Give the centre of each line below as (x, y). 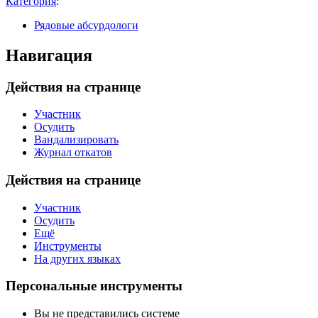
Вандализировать (76, 140)
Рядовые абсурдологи (86, 25)
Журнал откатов (73, 153)
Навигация (49, 55)
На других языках (77, 258)
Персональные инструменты (94, 286)
